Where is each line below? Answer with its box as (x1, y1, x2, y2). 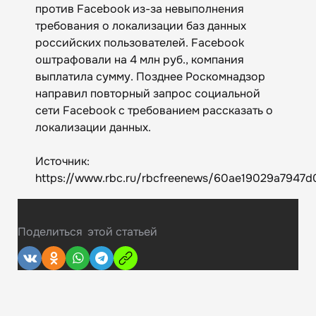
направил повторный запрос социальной (35, 85, 260, 101)
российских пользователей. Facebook (35, 35, 244, 50)
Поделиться (18, 224, 83, 239)
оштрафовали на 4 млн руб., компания (35, 51, 244, 67)
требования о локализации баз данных (35, 18, 246, 33)
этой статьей (87, 224, 157, 239)
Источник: (35, 153, 90, 169)
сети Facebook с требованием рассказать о (35, 102, 273, 118)
